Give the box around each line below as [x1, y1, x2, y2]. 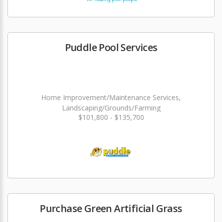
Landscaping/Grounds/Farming [61, 103, 161, 112]
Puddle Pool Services [64, 41, 158, 54]
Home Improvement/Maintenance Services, [41, 93, 181, 102]
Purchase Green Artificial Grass [40, 202, 182, 215]
